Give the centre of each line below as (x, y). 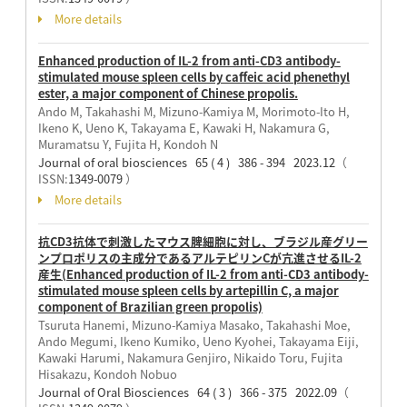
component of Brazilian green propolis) (150, 306)
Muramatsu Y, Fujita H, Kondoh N (128, 144)
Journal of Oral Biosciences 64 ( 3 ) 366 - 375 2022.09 (187, 392)
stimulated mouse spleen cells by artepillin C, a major (188, 290)
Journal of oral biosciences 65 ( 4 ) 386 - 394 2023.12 (186, 162)
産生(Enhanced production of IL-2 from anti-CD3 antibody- (203, 273)
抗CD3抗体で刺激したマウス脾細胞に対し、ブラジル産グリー (203, 241)
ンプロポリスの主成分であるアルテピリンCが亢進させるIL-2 (199, 257)
